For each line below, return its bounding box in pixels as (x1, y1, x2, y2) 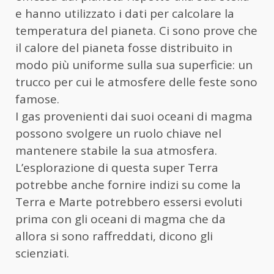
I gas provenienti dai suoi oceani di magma (15, 108, 253, 125)
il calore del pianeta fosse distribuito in (15, 40, 232, 56)
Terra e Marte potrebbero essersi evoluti (15, 194, 242, 210)
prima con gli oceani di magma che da (15, 211, 226, 228)
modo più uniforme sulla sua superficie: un (15, 57, 253, 73)
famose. (15, 91, 59, 108)
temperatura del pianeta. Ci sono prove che (15, 23, 257, 39)
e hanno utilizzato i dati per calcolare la (15, 6, 234, 22)
